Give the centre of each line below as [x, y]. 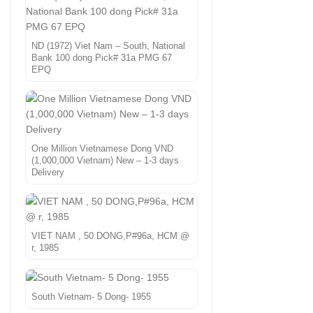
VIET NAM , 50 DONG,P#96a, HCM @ [110, 236]
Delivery [48, 172]
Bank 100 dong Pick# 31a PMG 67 [102, 58]
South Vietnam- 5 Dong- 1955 [91, 297]
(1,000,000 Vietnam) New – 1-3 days [105, 160]
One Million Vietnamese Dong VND [102, 148]
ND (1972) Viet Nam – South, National [108, 46]
